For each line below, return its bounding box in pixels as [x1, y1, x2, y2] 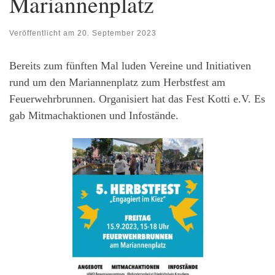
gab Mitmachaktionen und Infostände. [9, 109, 179, 122]
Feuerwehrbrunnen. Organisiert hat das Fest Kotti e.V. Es [9, 93, 265, 106]
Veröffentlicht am [9, 29, 77, 38]
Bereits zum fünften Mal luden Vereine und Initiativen [9, 60, 251, 72]
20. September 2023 [77, 29, 157, 38]
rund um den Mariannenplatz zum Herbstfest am [9, 76, 225, 89]
